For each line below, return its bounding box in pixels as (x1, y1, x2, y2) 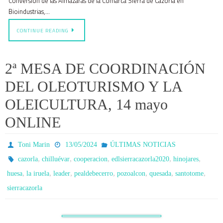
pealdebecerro (74, 170, 113, 177)
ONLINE (5, 114, 61, 130)
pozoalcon (117, 170, 145, 177)
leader (53, 170, 70, 177)
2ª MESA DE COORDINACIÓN (5, 60, 206, 77)
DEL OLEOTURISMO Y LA (5, 78, 182, 95)
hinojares (173, 155, 199, 163)
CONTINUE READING (17, 26, 69, 34)
